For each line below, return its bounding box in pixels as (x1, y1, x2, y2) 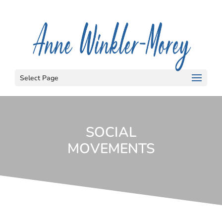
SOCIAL (85, 122, 136, 142)
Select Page (20, 73, 58, 83)
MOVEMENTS (67, 139, 155, 158)
